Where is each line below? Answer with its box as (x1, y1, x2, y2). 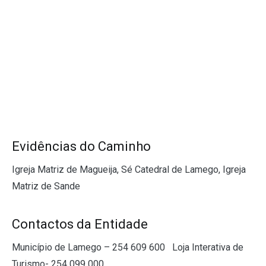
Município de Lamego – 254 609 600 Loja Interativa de (12, 242, 243, 254)
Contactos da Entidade (12, 217, 148, 232)
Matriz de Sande (12, 180, 80, 192)
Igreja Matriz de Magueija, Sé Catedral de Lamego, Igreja (12, 164, 246, 176)
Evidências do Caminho (12, 139, 151, 154)
